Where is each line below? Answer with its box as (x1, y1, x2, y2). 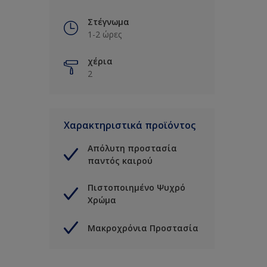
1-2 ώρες (88, 29, 122, 41)
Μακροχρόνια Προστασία (88, 222, 198, 234)
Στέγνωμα (88, 16, 129, 28)
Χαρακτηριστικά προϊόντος (64, 119, 195, 132)
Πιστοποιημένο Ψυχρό (88, 182, 185, 194)
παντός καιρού (88, 155, 153, 167)
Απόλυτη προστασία (88, 142, 177, 154)
